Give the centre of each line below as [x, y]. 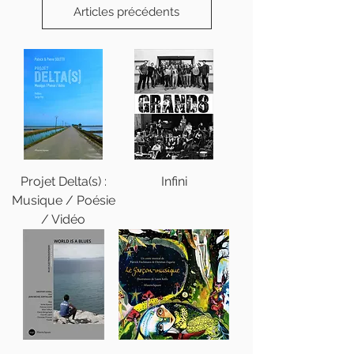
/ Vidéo [63, 219]
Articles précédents [126, 12]
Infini [174, 181]
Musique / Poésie [63, 200]
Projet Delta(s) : [63, 181]
